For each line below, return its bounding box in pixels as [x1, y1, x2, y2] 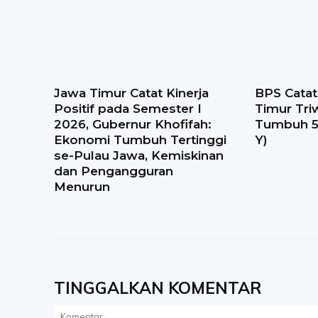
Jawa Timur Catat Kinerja [54, 86, 209, 101]
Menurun [54, 180, 110, 194]
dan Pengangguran [54, 164, 173, 179]
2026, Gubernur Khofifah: [54, 117, 212, 132]
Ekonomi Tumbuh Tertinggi [54, 133, 226, 148]
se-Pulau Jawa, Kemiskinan [54, 148, 224, 163]
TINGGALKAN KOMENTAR [54, 278, 262, 299]
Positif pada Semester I [54, 102, 202, 116]
